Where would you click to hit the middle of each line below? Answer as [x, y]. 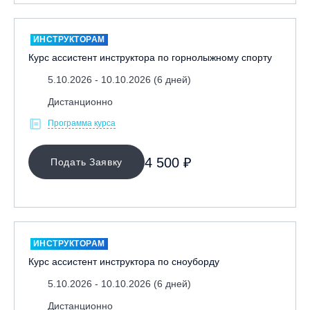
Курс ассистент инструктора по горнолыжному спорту [150, 57]
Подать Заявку [87, 162]
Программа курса [82, 123]
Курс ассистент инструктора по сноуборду [124, 261]
